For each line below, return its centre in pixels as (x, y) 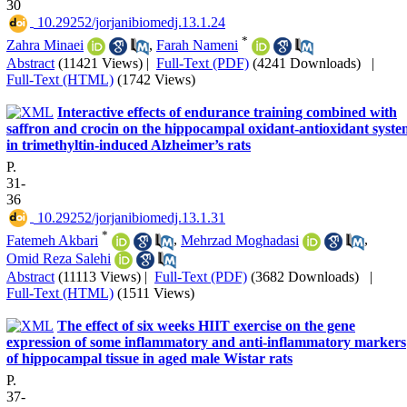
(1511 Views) (156, 293)
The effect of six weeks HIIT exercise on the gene (206, 326)
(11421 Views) (100, 64)
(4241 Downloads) (307, 64)
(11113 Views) (99, 277)
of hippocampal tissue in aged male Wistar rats (149, 359)
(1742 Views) (156, 80)
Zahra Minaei (45, 45)
